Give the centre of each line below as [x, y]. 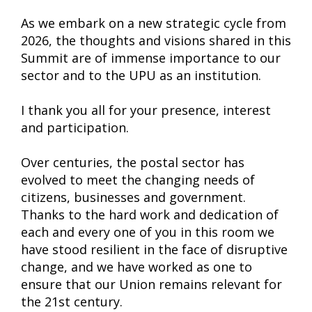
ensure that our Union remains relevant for [151, 284]
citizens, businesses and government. [133, 197]
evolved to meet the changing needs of [138, 180]
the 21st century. [72, 302]
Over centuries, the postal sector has [133, 162]
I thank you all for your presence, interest [146, 110]
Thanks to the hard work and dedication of [150, 214]
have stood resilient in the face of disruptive [154, 249]
